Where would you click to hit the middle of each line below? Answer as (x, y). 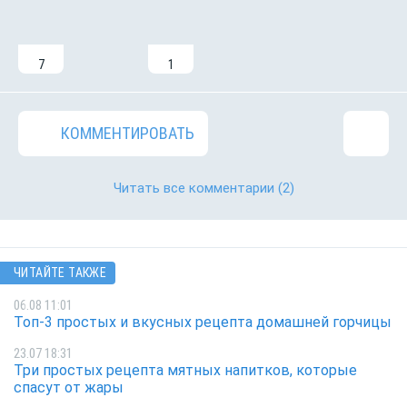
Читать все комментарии (194, 189)
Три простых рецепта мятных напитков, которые (185, 371)
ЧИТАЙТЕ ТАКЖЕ (60, 273)
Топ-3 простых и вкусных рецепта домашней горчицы (203, 322)
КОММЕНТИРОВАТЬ (128, 134)
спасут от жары (69, 388)
